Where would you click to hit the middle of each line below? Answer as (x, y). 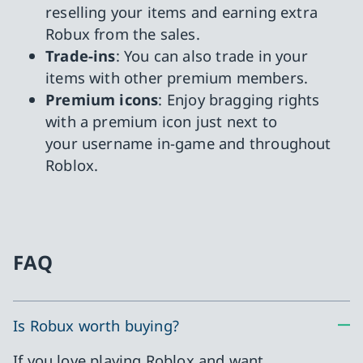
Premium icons (102, 100)
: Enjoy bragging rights (239, 100)
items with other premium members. (177, 78)
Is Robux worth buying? (96, 325)
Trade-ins (81, 56)
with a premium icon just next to (161, 122)
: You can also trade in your (211, 56)
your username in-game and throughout (188, 143)
